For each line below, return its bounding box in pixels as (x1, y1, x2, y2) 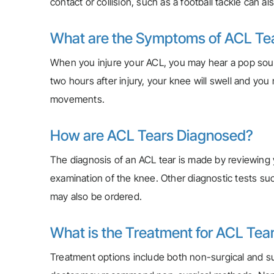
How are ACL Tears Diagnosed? (50, 127, 253, 144)
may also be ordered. (50, 190, 142, 202)
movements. (50, 93, 108, 105)
